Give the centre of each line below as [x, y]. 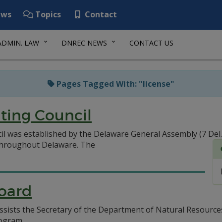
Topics [47, 14]
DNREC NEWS [84, 43]
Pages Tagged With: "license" [114, 84]
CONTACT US [151, 43]
